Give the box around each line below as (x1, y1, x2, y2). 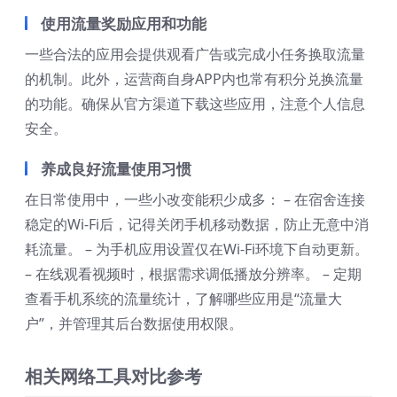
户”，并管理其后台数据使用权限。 (25, 313, 243, 333)
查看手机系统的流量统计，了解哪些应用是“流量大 (25, 288, 342, 308)
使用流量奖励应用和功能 (41, 12, 206, 34)
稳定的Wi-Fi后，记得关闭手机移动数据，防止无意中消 (25, 214, 369, 234)
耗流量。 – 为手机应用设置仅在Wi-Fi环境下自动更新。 (25, 238, 369, 259)
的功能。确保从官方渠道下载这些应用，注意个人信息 (25, 93, 365, 113)
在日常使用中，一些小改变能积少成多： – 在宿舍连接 (25, 189, 365, 209)
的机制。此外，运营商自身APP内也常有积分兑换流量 (25, 68, 363, 89)
